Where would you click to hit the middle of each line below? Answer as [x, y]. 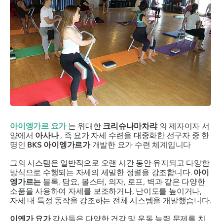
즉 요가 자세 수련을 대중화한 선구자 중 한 [136, 135]
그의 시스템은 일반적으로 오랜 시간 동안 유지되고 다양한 [110, 163]
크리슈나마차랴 [130, 126]
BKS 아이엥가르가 [59, 145]
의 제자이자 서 [183, 126]
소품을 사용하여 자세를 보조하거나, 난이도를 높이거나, [106, 191]
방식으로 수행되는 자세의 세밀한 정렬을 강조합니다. [102, 172]
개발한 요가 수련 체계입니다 [141, 145]
